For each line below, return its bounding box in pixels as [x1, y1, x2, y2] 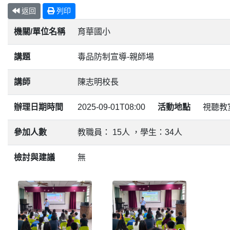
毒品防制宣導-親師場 [78, 52, 154, 61]
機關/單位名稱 [14, 27, 65, 36]
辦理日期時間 [14, 103, 63, 111]
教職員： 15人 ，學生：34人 [78, 128, 182, 137]
